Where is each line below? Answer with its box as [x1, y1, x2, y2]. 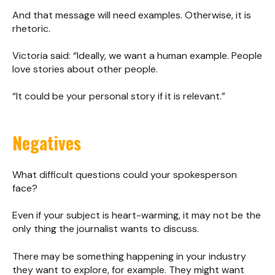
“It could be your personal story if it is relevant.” [12, 90, 225, 103]
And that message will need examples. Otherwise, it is [12, 8, 251, 21]
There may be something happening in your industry [12, 249, 246, 263]
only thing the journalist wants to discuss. [12, 222, 199, 236]
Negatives [12, 130, 81, 155]
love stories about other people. [12, 62, 158, 76]
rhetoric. [12, 21, 50, 35]
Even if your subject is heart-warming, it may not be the [12, 209, 261, 222]
